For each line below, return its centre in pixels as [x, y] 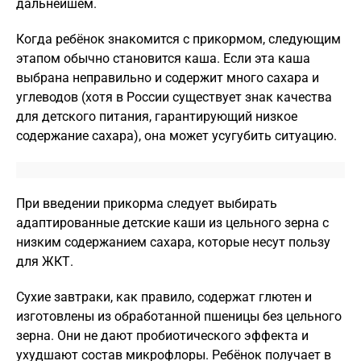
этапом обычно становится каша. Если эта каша [163, 58]
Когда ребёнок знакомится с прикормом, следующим [178, 39]
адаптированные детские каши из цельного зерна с [172, 223]
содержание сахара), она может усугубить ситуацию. [176, 136]
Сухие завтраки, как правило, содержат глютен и [164, 297]
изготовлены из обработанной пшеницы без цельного [179, 316]
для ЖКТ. [45, 261]
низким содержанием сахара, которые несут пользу [173, 242]
